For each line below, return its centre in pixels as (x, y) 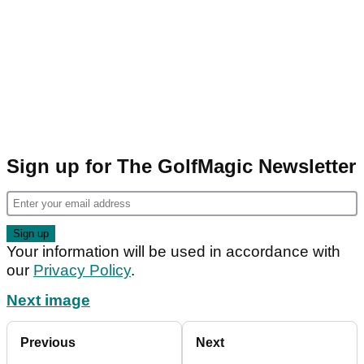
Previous (48, 343)
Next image (48, 301)
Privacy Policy (82, 271)
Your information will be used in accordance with (173, 252)
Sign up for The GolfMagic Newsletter (181, 167)
